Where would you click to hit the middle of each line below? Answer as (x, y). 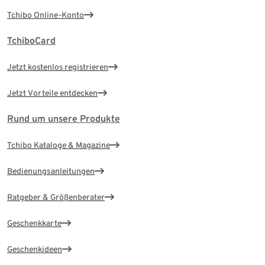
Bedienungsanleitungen (51, 171)
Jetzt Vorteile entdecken (52, 93)
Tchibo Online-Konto (46, 15)
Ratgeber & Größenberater (56, 197)
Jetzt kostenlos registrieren (58, 67)
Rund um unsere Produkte (64, 119)
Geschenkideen (35, 249)
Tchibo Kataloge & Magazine (59, 145)
